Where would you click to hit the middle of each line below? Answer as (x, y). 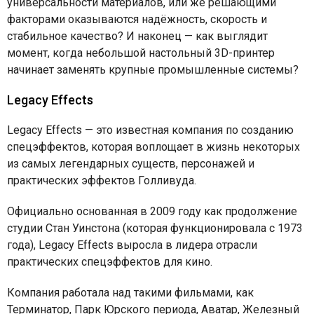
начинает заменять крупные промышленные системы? (154, 70)
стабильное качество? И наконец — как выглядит (137, 36)
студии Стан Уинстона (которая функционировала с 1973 (155, 228)
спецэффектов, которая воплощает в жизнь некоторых (153, 147)
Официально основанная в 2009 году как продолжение (152, 211)
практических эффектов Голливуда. (103, 180)
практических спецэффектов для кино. (111, 262)
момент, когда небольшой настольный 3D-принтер (141, 53)
